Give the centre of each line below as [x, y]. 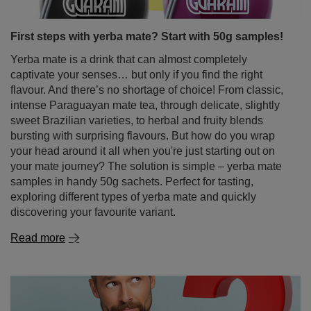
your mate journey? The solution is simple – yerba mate [146, 122]
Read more [38, 193]
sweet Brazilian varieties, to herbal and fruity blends [137, 76]
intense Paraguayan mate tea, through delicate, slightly [145, 61]
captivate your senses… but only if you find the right [136, 30]
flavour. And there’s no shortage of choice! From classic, [147, 45]
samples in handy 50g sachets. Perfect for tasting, [132, 137]
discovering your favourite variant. [93, 168]
